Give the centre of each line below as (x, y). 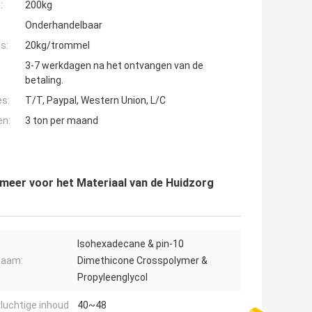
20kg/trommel (57, 46)
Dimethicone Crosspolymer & (142, 261)
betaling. (44, 80)
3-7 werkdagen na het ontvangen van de (114, 66)
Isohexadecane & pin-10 (131, 244)
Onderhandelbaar (64, 25)
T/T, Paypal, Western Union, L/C (95, 101)
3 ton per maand (62, 121)
